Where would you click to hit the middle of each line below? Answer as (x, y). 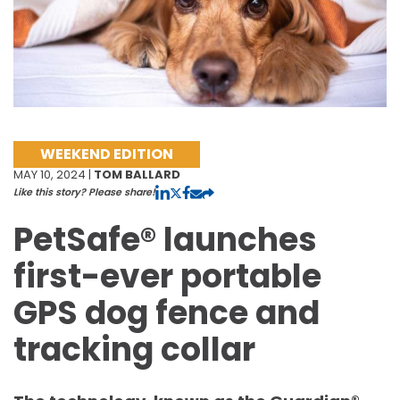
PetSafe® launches (165, 239)
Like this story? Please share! (84, 192)
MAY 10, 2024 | (54, 174)
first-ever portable (167, 276)
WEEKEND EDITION (107, 154)
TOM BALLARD (137, 174)
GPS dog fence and (167, 312)
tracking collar (134, 349)
